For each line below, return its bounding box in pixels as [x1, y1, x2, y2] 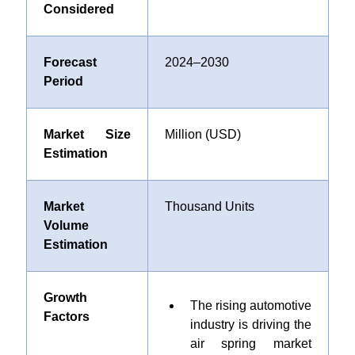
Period [43, 74, 83, 88]
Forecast [43, 55, 97, 69]
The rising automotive [189, 299, 311, 312]
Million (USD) [164, 128, 241, 141]
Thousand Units [164, 200, 254, 213]
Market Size [43, 128, 131, 141]
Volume [43, 219, 89, 232]
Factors [43, 310, 90, 323]
